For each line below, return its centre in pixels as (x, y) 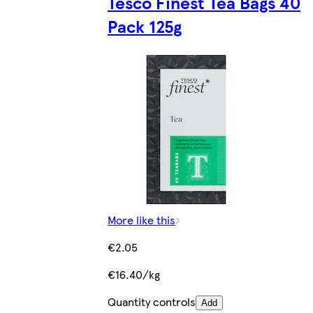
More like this (141, 220)
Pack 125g (145, 26)
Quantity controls (152, 302)
